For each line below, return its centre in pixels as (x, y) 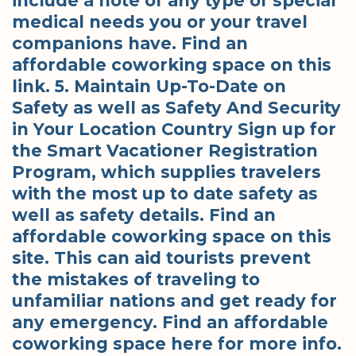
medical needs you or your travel (160, 21)
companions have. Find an (130, 43)
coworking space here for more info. (177, 343)
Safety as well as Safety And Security (176, 107)
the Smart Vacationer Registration (165, 150)
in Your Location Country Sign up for (174, 129)
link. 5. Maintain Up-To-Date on (149, 86)
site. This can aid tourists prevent (161, 257)
